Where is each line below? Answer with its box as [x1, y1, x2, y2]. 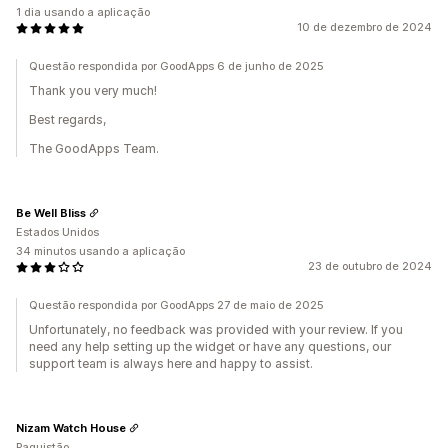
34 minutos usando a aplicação [16, 244, 185, 258]
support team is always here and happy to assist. [29, 356, 313, 371]
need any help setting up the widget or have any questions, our [29, 339, 391, 354]
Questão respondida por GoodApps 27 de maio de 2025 [29, 298, 324, 312]
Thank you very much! [29, 83, 157, 98]
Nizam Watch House [16, 420, 126, 435]
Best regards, [29, 112, 106, 127]
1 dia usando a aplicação [16, 5, 150, 19]
